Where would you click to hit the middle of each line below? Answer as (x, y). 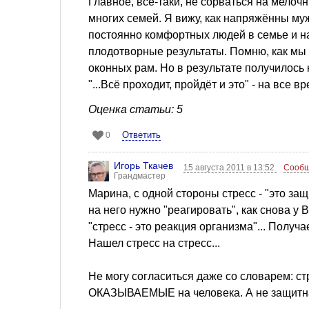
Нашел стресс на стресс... (154, 243)
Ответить (141, 134)
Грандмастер (140, 176)
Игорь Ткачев (143, 165)
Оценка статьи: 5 (136, 109)
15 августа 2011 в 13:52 (230, 167)
